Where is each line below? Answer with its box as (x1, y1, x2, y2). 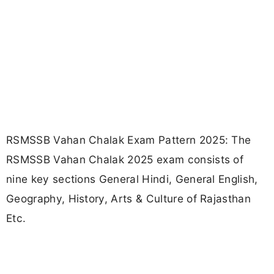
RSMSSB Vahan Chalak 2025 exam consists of (6, 153, 244, 166)
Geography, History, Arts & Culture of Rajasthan (6, 192, 251, 206)
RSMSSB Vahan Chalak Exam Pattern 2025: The (6, 133, 251, 147)
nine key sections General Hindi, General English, (6, 172, 258, 186)
